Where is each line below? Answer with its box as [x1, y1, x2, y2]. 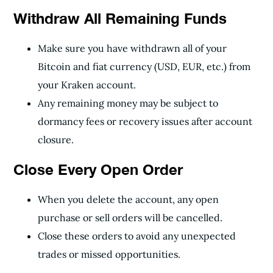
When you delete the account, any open [38, 193, 219, 205]
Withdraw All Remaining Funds [13, 10, 227, 27]
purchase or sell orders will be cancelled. [38, 211, 222, 224]
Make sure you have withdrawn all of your [38, 42, 227, 54]
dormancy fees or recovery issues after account [38, 115, 252, 127]
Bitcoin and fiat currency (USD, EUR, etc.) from [38, 60, 250, 73]
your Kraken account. [38, 79, 138, 91]
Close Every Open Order [13, 161, 183, 178]
